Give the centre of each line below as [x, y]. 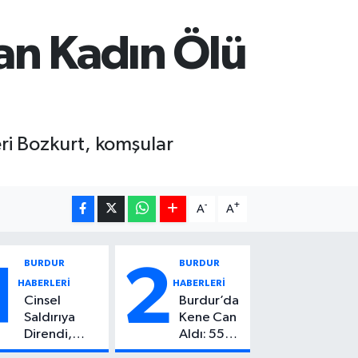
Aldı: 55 [202, 334]
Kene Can [208, 317]
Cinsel [43, 300]
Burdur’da [209, 300]
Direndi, [48, 334]
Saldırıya [50, 317]
